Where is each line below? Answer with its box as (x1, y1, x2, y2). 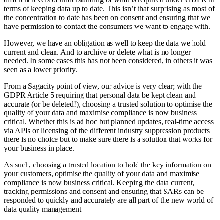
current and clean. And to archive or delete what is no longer (4, 48, 191, 56)
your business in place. (4, 144, 74, 153)
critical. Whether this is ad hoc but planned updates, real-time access (4, 117, 214, 126)
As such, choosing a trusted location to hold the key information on (4, 161, 211, 169)
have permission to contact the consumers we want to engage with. (4, 22, 210, 31)
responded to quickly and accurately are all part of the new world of (4, 196, 213, 205)
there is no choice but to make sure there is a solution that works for (4, 135, 212, 144)
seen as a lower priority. (4, 65, 77, 74)
